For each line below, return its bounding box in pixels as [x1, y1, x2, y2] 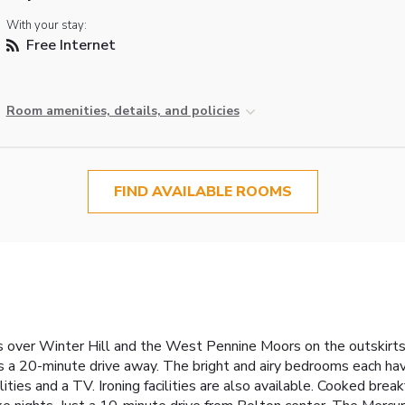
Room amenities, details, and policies [5, 102, 240, 120]
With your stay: [5, 17, 87, 34]
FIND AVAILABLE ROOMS [113, 182, 292, 202]
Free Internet [22, 35, 116, 56]
